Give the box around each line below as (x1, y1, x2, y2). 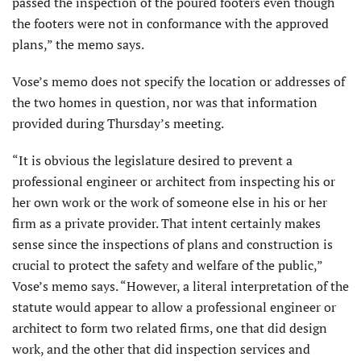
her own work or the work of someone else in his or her (12, 193, 327, 211)
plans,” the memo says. (12, 35, 144, 53)
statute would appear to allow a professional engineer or (12, 298, 336, 316)
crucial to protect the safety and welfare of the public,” (12, 256, 322, 274)
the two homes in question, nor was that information (12, 93, 317, 111)
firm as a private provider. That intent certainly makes (12, 214, 321, 232)
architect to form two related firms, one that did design (12, 319, 327, 337)
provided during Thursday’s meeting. (12, 114, 224, 132)
